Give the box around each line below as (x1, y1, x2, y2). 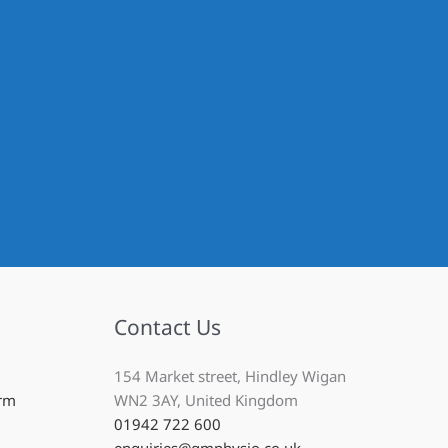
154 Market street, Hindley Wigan (113, 366, 346, 387)
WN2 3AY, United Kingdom (113, 390, 298, 411)
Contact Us (113, 313, 221, 342)
